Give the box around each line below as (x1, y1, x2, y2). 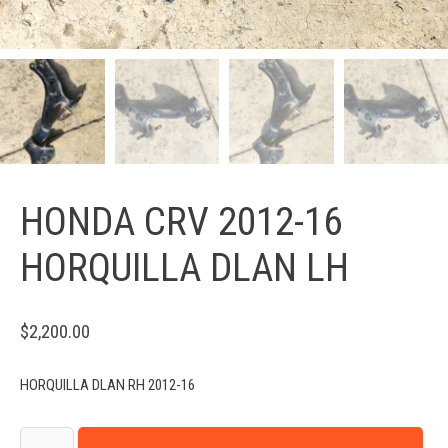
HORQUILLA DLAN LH (20, 244, 349, 291)
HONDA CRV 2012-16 (20, 198, 342, 245)
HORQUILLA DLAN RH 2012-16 (20, 375, 195, 394)
